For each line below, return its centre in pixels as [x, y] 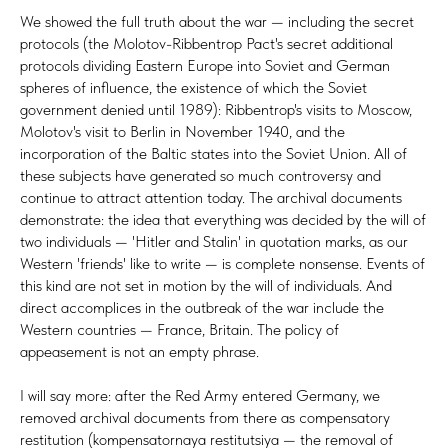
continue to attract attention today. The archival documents [211, 197]
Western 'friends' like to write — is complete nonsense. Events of [222, 263]
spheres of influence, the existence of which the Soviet [193, 87]
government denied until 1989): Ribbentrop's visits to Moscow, [216, 109]
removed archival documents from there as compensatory [205, 417]
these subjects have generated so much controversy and [200, 175]
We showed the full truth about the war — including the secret [217, 21]
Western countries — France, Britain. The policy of [179, 329]
